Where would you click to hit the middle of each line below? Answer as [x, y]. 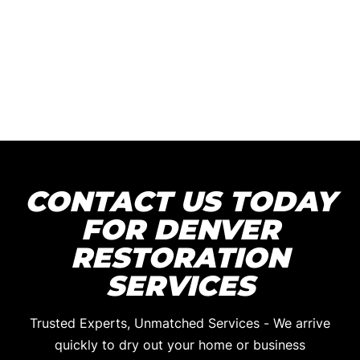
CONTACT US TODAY [180, 202]
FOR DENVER [180, 230]
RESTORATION [180, 258]
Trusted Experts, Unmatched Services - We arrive [180, 323]
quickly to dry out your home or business [180, 345]
